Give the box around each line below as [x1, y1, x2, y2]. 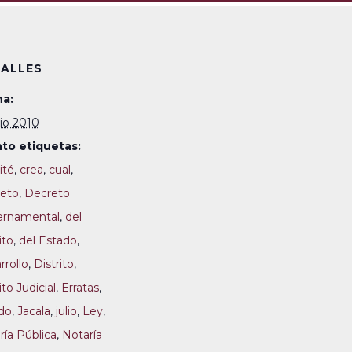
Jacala [17, 304, 50, 318]
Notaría [62, 328, 102, 342]
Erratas [61, 280, 99, 295]
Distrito [34, 257, 74, 271]
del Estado [19, 233, 77, 247]
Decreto [24, 186, 70, 200]
